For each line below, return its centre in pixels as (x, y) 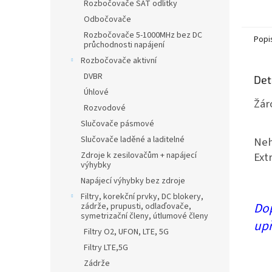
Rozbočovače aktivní (119, 61)
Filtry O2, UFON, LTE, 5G (126, 232)
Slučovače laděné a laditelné (133, 140)
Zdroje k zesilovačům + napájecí (139, 155)
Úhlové (96, 92)
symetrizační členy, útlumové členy (144, 216)
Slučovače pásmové (117, 124)
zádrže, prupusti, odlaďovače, (136, 206)
